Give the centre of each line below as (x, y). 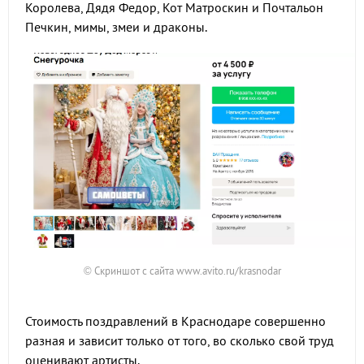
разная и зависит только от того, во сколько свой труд (180, 340)
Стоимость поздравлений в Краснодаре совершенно (175, 321)
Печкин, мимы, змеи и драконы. (117, 27)
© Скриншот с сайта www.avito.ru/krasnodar (182, 271)
